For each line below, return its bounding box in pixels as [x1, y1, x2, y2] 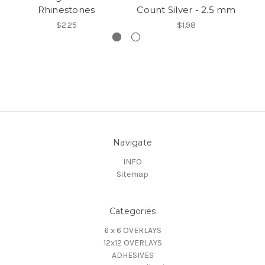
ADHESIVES [111, 250, 154, 261]
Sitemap [117, 169, 148, 180]
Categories [109, 206, 156, 217]
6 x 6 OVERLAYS [104, 225, 161, 236]
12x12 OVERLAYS [103, 238, 162, 248]
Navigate [113, 137, 152, 148]
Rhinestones [37, 4, 95, 16]
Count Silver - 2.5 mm [137, 4, 236, 16]
